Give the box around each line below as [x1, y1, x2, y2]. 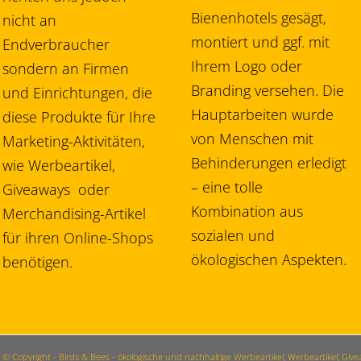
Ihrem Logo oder [191, 56, 303, 77]
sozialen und [191, 226, 276, 246]
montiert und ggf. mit [191, 32, 330, 52]
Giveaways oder [2, 180, 110, 200]
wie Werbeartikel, [2, 156, 116, 176]
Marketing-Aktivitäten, [2, 131, 146, 151]
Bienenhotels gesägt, [191, 8, 327, 28]
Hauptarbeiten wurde [191, 105, 334, 125]
